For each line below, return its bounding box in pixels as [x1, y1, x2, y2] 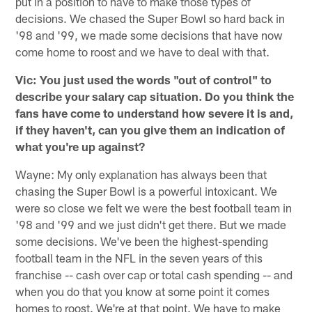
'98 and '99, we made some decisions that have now [15, 27, 283, 42]
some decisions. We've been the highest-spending [15, 233, 269, 248]
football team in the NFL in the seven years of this [15, 250, 263, 265]
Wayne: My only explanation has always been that [15, 166, 267, 181]
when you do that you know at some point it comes [15, 283, 270, 298]
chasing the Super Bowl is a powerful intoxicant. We [15, 183, 278, 198]
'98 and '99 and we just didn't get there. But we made [15, 217, 287, 231]
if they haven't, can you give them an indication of [15, 122, 286, 136]
